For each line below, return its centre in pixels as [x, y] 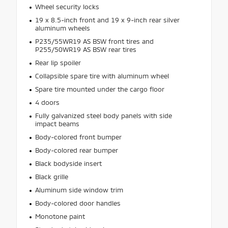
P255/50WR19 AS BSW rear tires [85, 49]
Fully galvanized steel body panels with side [103, 115]
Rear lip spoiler [58, 62]
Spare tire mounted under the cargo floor [99, 89]
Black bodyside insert [68, 163]
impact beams [57, 123]
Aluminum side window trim [79, 190]
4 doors [47, 102]
